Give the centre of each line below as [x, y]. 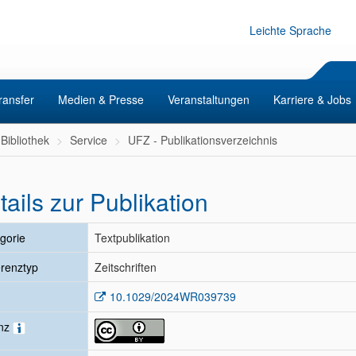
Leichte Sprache [290, 30]
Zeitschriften [126, 267]
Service [89, 140]
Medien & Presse [101, 99]
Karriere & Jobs [312, 99]
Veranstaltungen [209, 99]
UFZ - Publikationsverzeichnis [203, 140]
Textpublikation [132, 238]
